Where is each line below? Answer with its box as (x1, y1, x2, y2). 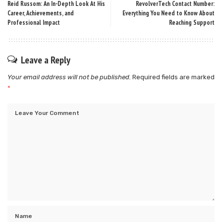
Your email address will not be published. (7, 73, 131, 81)
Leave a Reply (21, 53, 70, 66)
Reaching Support (169, 18, 215, 27)
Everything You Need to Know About (122, 8, 215, 17)
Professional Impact (7, 18, 60, 27)
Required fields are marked (132, 73, 215, 81)
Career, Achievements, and (7, 8, 74, 17)
